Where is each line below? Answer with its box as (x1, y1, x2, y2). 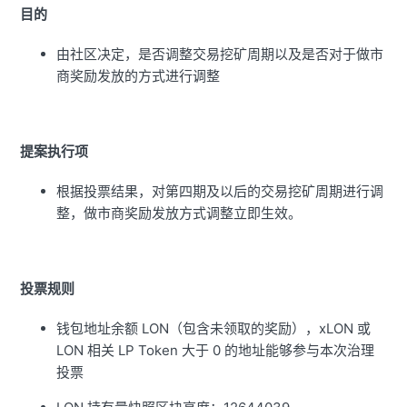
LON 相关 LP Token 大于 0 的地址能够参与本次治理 (56, 342, 375, 360)
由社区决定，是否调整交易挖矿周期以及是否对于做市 (56, 45, 384, 64)
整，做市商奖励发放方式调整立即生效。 (56, 204, 303, 223)
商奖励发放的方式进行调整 (56, 67, 221, 85)
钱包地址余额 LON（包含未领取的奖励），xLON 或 (56, 320, 372, 338)
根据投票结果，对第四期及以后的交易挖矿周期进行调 (56, 183, 384, 201)
